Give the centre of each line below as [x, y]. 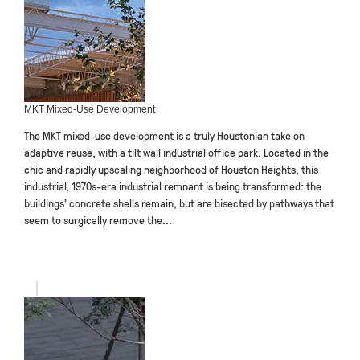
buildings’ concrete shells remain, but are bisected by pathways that [179, 203]
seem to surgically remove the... [98, 220]
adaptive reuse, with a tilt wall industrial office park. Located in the [176, 152]
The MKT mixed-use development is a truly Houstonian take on [164, 135]
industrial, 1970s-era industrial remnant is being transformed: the [173, 186]
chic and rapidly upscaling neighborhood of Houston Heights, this [171, 169]
